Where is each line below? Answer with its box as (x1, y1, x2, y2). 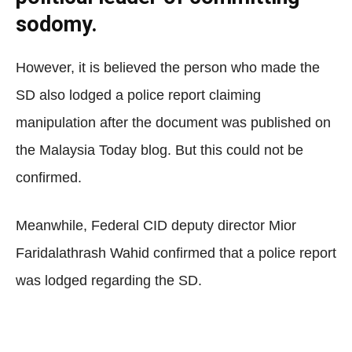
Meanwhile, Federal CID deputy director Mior (16, 218, 296, 233)
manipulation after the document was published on (16, 115, 331, 130)
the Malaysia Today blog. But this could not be (16, 142, 303, 158)
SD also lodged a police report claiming (16, 87, 261, 103)
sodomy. (16, 12, 97, 37)
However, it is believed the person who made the (16, 60, 320, 75)
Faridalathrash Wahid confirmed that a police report (16, 245, 336, 261)
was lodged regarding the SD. (16, 273, 202, 288)
